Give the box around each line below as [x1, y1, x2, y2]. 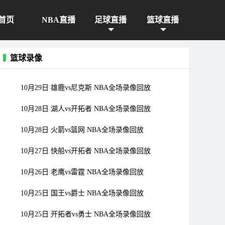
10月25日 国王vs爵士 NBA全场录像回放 [21, 189, 144, 197]
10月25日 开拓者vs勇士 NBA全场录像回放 [21, 210, 151, 218]
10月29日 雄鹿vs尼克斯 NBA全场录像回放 [21, 83, 151, 91]
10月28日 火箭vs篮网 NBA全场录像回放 [21, 126, 144, 134]
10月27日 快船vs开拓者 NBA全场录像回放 [21, 147, 151, 155]
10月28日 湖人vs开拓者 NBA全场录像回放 [21, 104, 151, 113]
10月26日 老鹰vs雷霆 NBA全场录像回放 [21, 168, 144, 176]
